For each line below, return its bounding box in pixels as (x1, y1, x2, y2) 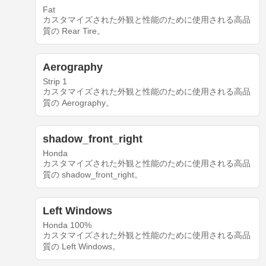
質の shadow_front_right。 (42, 170, 142, 180)
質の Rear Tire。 (42, 26, 105, 36)
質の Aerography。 (42, 98, 114, 108)
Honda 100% (42, 220, 91, 230)
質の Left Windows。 (42, 242, 121, 252)
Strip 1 (42, 77, 67, 87)
